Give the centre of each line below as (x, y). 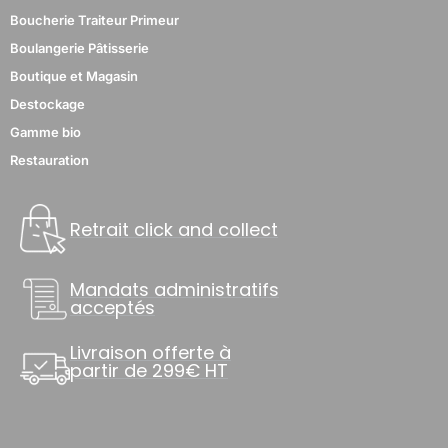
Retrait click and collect (174, 229)
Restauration (49, 160)
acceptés (112, 308)
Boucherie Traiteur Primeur (94, 20)
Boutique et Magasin (74, 76)
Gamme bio (45, 132)
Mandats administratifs (174, 290)
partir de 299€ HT (149, 371)
